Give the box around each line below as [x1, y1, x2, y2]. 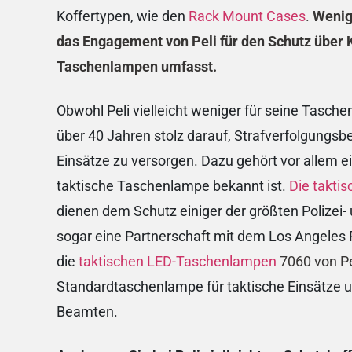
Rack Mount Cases [189, 8, 306, 25]
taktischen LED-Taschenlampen [79, 253, 277, 270]
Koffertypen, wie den [57, 8, 189, 25]
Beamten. [57, 303, 121, 321]
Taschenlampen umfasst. [57, 58, 217, 75]
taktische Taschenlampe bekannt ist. [57, 178, 289, 195]
